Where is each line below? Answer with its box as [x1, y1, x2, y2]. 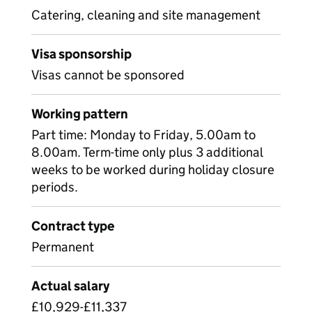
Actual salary [31, 278, 109, 294]
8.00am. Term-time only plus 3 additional [31, 144, 263, 160]
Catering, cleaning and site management [31, 7, 260, 23]
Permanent [31, 239, 94, 255]
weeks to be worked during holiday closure [31, 162, 274, 178]
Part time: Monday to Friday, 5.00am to [31, 127, 256, 143]
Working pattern [31, 106, 128, 122]
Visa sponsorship [31, 46, 132, 62]
